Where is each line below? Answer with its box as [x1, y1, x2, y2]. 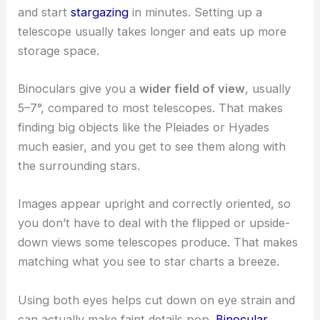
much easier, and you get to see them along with [18, 139, 286, 154]
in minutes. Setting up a [129, 4, 263, 19]
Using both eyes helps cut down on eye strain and [18, 292, 296, 307]
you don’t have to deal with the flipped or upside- [18, 216, 291, 231]
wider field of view [139, 81, 246, 96]
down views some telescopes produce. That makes [18, 235, 299, 250]
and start [18, 4, 71, 19]
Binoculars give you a [18, 81, 140, 96]
